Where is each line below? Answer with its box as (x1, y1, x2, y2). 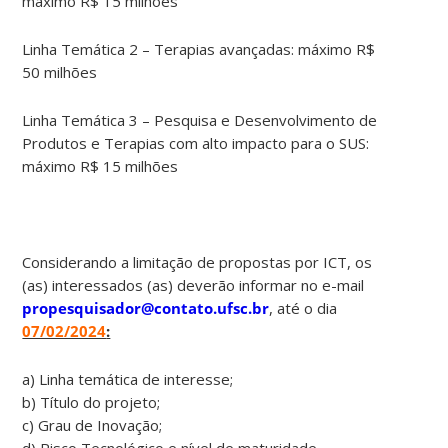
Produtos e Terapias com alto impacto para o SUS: (22, 132, 370, 153)
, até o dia (269, 297, 342, 318)
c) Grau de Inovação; (22, 414, 163, 435)
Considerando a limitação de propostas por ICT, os (22, 251, 373, 272)
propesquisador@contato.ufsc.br (22, 297, 270, 318)
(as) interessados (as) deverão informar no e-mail (22, 274, 365, 295)
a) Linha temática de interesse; (22, 368, 234, 389)
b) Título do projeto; (22, 391, 161, 412)
